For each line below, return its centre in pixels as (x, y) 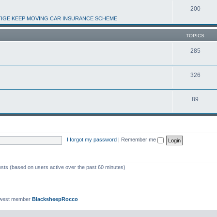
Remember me (139, 140)
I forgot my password (92, 140)
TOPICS (195, 35)
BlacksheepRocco (55, 199)
